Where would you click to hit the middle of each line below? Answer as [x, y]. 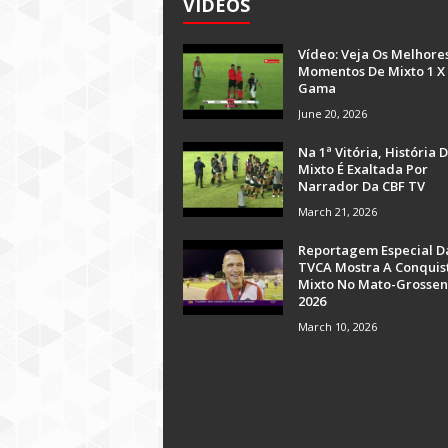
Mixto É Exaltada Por [363, 169]
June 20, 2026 [332, 113]
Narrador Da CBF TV [361, 186]
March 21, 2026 [337, 211]
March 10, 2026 [337, 326]
